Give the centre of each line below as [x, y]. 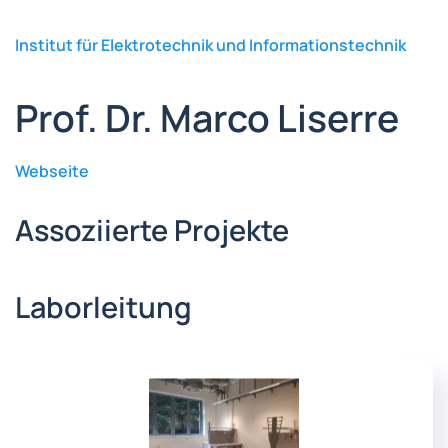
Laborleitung [103, 307]
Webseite [52, 171]
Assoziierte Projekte [152, 230]
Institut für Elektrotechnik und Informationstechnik [210, 45]
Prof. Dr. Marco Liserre [207, 118]
